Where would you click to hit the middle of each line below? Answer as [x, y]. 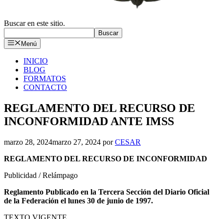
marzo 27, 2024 [77, 142]
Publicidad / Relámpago [41, 175]
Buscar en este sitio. [34, 23]
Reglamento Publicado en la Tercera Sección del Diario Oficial [107, 192]
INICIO [36, 61]
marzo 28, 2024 [28, 142]
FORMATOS [45, 79]
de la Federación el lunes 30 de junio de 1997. [78, 201]
